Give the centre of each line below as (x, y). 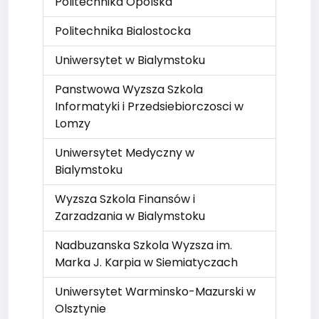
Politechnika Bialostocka (123, 31)
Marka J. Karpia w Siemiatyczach (146, 262)
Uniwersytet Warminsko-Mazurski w (155, 292)
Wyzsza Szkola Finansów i (125, 199)
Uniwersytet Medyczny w (125, 153)
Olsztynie (80, 309)
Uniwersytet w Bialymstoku (130, 60)
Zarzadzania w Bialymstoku (130, 216)
